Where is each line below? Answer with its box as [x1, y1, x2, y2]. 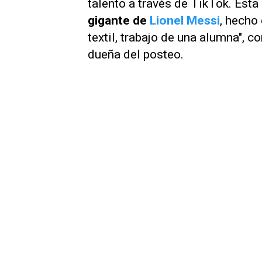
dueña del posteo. [88, 47, 184, 61]
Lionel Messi [150, 13, 220, 27]
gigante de [88, 13, 150, 27]
